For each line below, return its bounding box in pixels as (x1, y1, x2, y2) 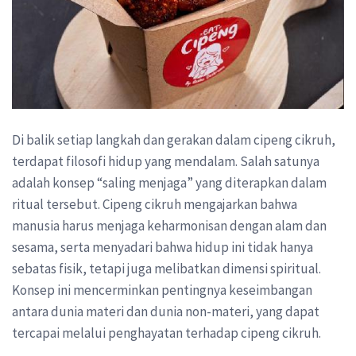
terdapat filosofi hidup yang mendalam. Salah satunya (12, 152, 319, 170)
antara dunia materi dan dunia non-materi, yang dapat (12, 302, 319, 320)
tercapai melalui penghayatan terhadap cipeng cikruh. (12, 323, 321, 342)
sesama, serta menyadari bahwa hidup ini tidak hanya (12, 238, 313, 256)
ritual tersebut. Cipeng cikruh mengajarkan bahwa (12, 195, 297, 213)
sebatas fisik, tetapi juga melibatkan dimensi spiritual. (12, 259, 321, 277)
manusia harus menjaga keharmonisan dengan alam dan (12, 216, 327, 234)
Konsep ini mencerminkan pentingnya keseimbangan (12, 281, 312, 299)
